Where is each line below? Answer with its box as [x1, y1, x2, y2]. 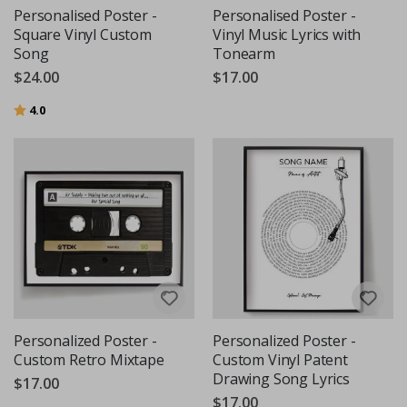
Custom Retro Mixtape [14, 350, 164, 371]
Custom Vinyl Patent [213, 350, 348, 371]
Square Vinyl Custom [14, 24, 152, 45]
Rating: [14, 100, 54, 117]
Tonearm [213, 43, 275, 64]
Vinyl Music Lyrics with [213, 24, 362, 45]
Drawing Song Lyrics [213, 369, 350, 390]
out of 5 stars [45, 100, 118, 117]
